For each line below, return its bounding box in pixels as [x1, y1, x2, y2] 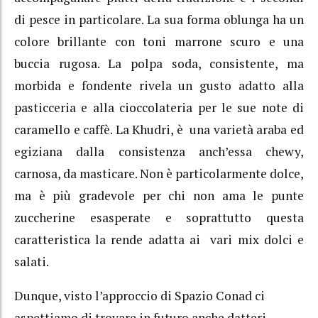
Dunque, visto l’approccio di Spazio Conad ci [14, 287, 265, 305]
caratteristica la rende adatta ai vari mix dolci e [14, 231, 304, 248]
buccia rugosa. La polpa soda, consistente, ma [14, 55, 304, 72]
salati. [14, 253, 49, 270]
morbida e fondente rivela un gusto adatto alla [14, 77, 304, 94]
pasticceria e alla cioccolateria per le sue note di [14, 99, 304, 116]
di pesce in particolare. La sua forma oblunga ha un [14, 11, 304, 28]
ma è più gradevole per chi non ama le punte [14, 187, 304, 204]
